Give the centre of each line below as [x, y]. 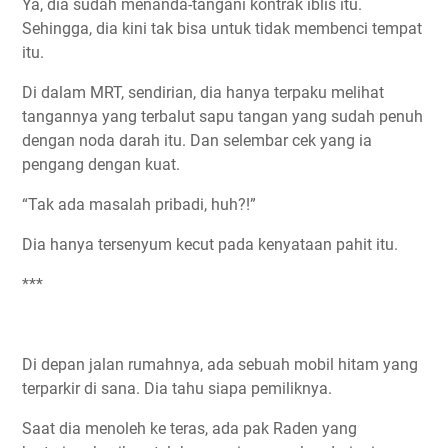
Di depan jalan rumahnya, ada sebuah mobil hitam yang [220, 365]
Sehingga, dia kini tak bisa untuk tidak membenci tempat [222, 29]
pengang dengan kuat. [101, 165]
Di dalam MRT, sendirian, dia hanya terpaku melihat [203, 93]
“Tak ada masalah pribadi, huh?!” [139, 205]
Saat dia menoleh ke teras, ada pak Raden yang [189, 429]
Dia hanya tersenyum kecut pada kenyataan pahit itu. [210, 245]
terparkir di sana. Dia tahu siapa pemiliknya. [177, 389]
